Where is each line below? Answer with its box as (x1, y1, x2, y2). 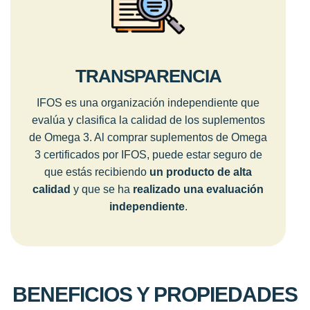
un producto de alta (149, 166, 252, 179)
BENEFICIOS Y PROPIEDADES (12, 282, 298, 306)
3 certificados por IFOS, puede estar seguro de (34, 149, 262, 161)
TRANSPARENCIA (75, 66, 221, 87)
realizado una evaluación (133, 183, 264, 196)
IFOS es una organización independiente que (37, 97, 259, 109)
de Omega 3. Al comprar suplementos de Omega (29, 131, 267, 144)
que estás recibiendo (44, 166, 149, 179)
